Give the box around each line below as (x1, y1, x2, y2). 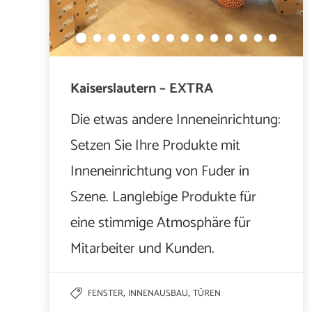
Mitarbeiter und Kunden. (70, 237, 214, 260)
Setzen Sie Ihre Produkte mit (70, 134, 240, 157)
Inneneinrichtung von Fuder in (70, 159, 249, 183)
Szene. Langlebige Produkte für (70, 185, 256, 209)
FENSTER (88, 286, 123, 301)
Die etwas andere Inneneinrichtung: (70, 108, 281, 132)
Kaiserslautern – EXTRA (70, 77, 213, 100)
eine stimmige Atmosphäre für (70, 211, 251, 235)
